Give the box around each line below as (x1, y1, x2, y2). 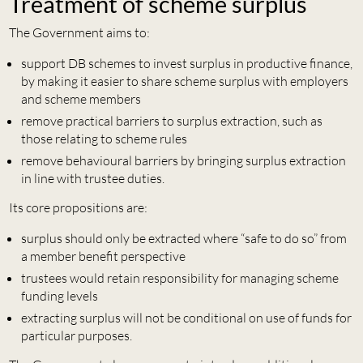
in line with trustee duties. (20, 170, 164, 187)
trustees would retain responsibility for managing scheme (20, 270, 339, 287)
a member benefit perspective (20, 248, 186, 265)
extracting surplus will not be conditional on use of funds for (20, 310, 352, 327)
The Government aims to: (8, 24, 150, 41)
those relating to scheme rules (20, 130, 187, 147)
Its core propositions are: (8, 199, 147, 216)
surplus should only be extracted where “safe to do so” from (20, 230, 347, 247)
